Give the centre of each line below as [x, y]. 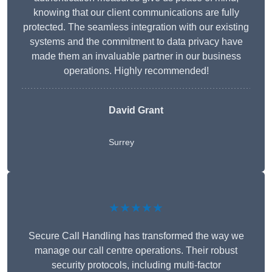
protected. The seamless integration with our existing [136, 27]
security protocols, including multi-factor [136, 265]
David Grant [136, 110]
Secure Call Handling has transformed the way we [136, 236]
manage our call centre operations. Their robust [136, 251]
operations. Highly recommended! [136, 71]
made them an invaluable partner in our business [136, 56]
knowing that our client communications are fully [136, 13]
